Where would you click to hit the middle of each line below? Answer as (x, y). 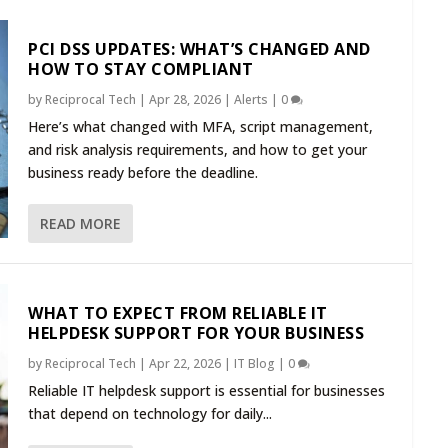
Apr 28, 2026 (185, 99)
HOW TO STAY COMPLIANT (141, 68)
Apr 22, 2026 (185, 363)
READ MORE (80, 223)
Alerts (251, 99)
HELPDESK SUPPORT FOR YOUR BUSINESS (196, 332)
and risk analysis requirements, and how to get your (197, 149)
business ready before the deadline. (143, 172)
